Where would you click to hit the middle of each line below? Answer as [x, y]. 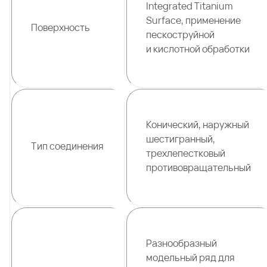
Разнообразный [181, 243]
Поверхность [60, 27]
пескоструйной [180, 35]
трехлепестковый [186, 153]
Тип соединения [67, 146]
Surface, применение [193, 20]
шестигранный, [181, 139]
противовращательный [198, 167]
